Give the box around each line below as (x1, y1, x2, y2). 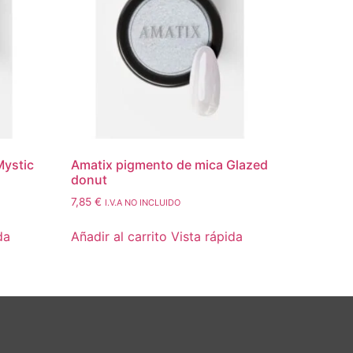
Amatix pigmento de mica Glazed (71, 156, 269, 173)
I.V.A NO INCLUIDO (105, 196, 181, 208)
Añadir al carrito (71, 229, 168, 245)
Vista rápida (171, 229, 243, 245)
